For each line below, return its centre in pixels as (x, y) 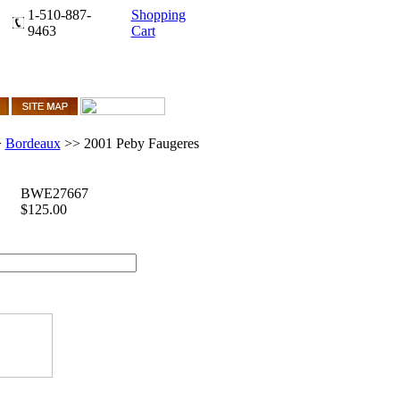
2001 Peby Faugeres (141, 143)
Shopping (158, 15)
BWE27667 (54, 193)
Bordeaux (33, 143)
